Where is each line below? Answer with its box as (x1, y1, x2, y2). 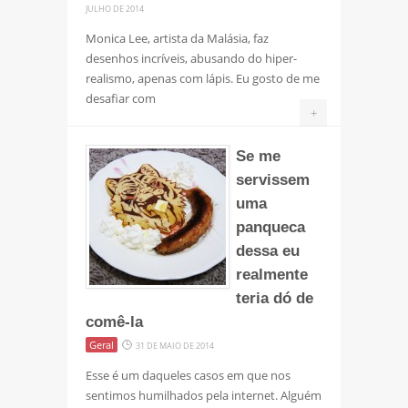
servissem (236, 170, 310, 189)
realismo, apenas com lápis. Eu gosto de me (86, 69, 320, 87)
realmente (236, 265, 308, 283)
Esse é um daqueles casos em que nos (86, 366, 291, 383)
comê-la (86, 312, 143, 331)
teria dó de (236, 289, 313, 307)
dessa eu (236, 241, 300, 260)
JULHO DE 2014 (86, 2, 144, 15)
